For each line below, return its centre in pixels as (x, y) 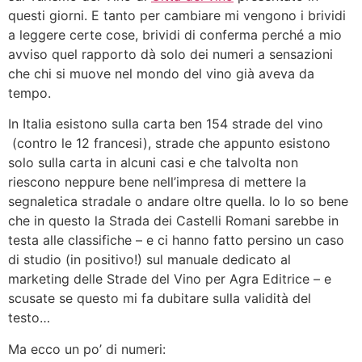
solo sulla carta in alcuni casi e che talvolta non (153, 163)
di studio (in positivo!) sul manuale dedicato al (149, 260)
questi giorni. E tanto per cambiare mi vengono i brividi (177, 15)
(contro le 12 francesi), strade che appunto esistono (169, 143)
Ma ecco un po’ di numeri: (87, 349)
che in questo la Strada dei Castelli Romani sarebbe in (173, 221)
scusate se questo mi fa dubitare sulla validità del (160, 299)
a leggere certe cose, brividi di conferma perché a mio (175, 35)
